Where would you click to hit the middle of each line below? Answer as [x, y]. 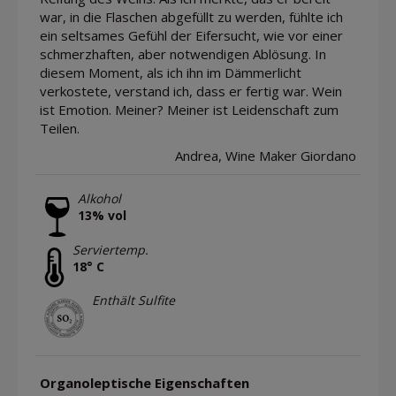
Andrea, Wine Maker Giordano [266, 156]
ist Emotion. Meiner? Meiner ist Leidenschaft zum [189, 110]
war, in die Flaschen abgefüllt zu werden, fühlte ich [191, 17]
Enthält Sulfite [133, 300]
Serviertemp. [110, 249]
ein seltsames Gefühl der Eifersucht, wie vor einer [191, 36]
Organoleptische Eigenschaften [145, 383]
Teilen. [60, 129]
